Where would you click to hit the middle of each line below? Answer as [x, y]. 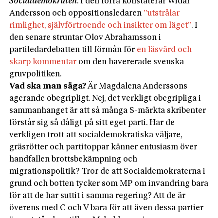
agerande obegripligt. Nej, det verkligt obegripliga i [105, 98]
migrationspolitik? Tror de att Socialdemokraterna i [108, 171]
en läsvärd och [164, 50]
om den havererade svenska [130, 62]
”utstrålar [162, 13]
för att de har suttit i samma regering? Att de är [98, 196]
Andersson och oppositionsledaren [77, 13]
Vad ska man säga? [48, 86]
